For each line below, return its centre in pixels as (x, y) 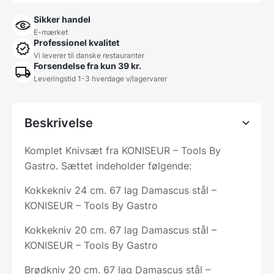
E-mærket (51, 32)
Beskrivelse (59, 123)
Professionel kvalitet (76, 42)
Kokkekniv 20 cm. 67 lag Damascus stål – (120, 230)
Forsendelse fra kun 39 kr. (87, 65)
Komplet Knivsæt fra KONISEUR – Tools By (123, 150)
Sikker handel (62, 19)
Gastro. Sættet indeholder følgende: (108, 165)
